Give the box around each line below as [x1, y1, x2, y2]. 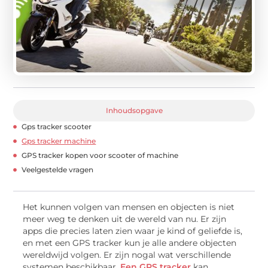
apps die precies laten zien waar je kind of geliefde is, [23, 226, 243, 236]
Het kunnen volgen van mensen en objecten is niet [23, 202, 235, 212]
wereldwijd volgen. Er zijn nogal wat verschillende [23, 250, 232, 260]
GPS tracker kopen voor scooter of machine [22, 151, 179, 160]
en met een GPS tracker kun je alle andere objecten [23, 238, 237, 248]
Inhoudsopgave [105, 106, 163, 115]
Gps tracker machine [22, 136, 96, 146]
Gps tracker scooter [22, 122, 92, 132]
